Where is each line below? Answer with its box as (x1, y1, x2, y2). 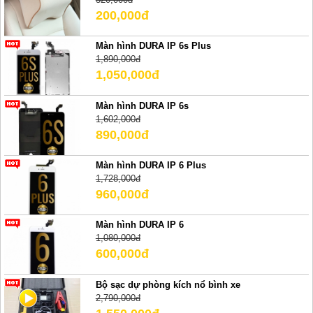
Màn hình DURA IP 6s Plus (95, 41, 211, 52)
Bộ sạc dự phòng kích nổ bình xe (95, 279, 240, 290)
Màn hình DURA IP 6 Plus (95, 160, 206, 171)
